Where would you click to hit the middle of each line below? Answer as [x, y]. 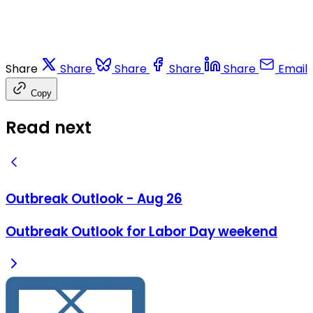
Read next [49, 127]
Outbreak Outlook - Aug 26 [94, 198]
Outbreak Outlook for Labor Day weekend [141, 232]
